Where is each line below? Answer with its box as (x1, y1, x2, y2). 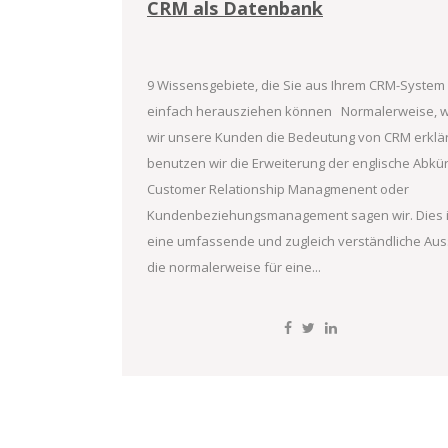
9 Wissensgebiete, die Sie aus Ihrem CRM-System (147, 76, 445, 95)
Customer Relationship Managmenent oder (147, 180, 409, 199)
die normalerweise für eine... (147, 258, 321, 277)
